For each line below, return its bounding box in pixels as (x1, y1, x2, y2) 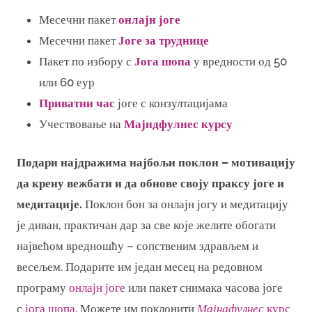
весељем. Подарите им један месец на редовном (17, 260, 263, 274)
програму (17, 281, 69, 295)
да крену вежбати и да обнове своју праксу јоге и (17, 176, 284, 190)
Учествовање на (39, 117, 124, 131)
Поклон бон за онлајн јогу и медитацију (82, 197, 288, 211)
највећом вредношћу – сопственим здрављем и (17, 239, 258, 253)
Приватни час (39, 96, 115, 110)
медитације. (17, 197, 82, 211)
